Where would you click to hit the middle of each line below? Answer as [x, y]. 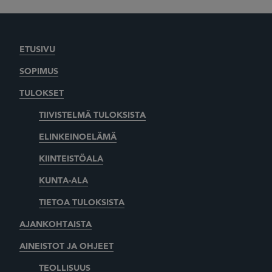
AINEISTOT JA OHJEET [66, 246]
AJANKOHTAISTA [56, 224]
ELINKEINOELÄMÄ [78, 137]
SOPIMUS [39, 71]
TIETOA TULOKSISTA [82, 202]
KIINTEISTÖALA [71, 159]
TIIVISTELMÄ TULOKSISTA [92, 115]
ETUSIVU [37, 49]
